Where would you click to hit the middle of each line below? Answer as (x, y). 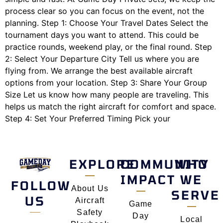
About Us (90, 188)
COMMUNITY (165, 164)
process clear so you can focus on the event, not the (105, 11)
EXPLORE (103, 164)
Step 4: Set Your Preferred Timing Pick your (88, 119)
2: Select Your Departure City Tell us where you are (102, 59)
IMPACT (148, 180)
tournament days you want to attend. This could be (102, 35)
